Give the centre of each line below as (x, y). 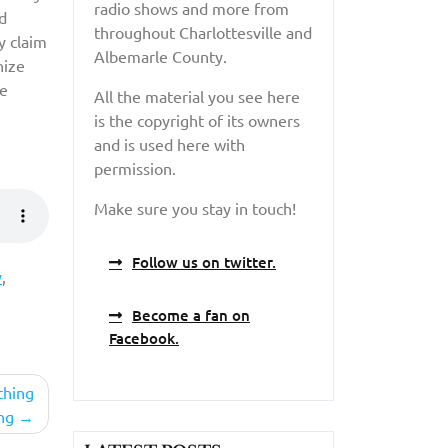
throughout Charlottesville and (203, 31)
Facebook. (144, 337)
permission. (135, 167)
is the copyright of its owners (197, 119)
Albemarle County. (160, 55)
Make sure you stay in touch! (195, 207)
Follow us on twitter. (204, 261)
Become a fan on (191, 314)
